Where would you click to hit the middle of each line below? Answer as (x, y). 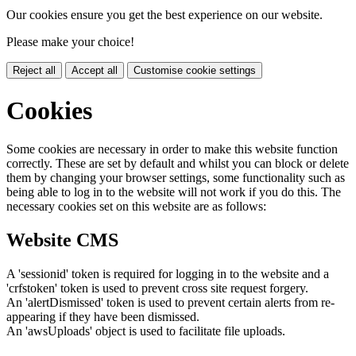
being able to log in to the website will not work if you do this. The (174, 192)
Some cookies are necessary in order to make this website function (172, 149)
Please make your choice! (70, 42)
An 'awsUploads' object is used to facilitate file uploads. (146, 331)
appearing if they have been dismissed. (103, 316)
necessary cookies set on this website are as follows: (136, 207)
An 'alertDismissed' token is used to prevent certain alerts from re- (170, 302)
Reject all (34, 71)
